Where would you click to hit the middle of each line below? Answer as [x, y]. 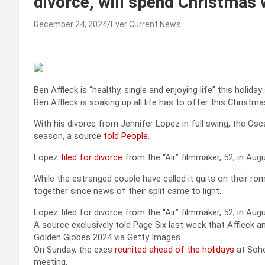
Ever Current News [146, 24]
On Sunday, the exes [74, 249]
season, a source [69, 136]
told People [126, 136]
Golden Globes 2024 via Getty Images [107, 237]
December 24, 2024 [70, 24]
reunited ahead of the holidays [174, 249]
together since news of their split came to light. [127, 191]
